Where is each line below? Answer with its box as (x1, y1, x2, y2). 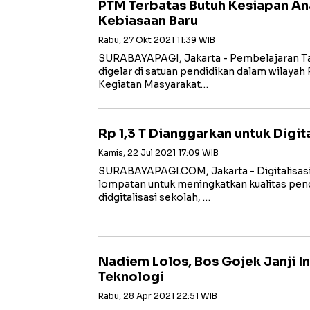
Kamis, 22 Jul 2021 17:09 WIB (98, 147, 219, 158)
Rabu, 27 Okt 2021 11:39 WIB (98, 35, 215, 45)
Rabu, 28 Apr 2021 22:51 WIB (98, 291, 217, 301)
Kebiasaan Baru (98, 13, 198, 28)
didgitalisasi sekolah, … (98, 191, 210, 203)
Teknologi (98, 269, 164, 284)
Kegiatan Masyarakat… (98, 78, 208, 91)
